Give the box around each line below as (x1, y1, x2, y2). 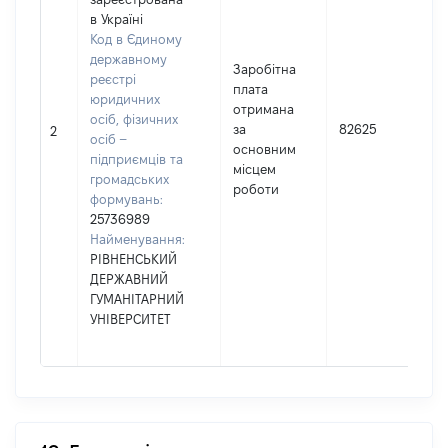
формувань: (90, 192, 163, 206)
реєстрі (90, 72, 136, 86)
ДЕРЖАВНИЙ (90, 272, 168, 286)
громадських (90, 172, 169, 186)
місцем (233, 162, 276, 176)
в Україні (90, 12, 143, 26)
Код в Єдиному (90, 32, 182, 46)
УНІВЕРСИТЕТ (90, 312, 171, 326)
